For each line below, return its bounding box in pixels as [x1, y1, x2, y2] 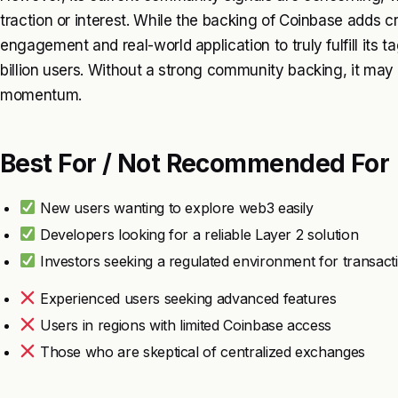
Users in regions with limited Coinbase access [36, 315, 332, 334]
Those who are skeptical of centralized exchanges [36, 342, 365, 361]
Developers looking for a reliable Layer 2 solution [36, 225, 359, 243]
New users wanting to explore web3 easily [36, 198, 314, 217]
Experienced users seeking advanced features [36, 289, 337, 307]
